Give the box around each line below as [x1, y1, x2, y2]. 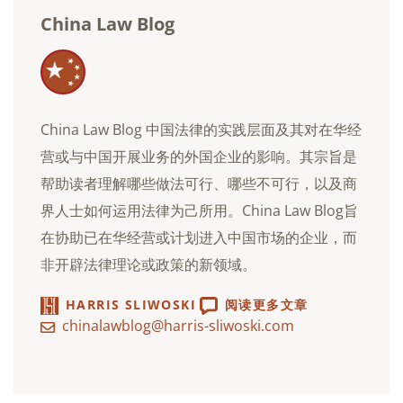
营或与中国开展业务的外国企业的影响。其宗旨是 [40, 146, 357, 166]
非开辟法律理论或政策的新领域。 [40, 254, 256, 274]
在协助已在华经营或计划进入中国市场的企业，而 [40, 227, 357, 247]
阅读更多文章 [225, 296, 309, 314]
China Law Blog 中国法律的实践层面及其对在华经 [40, 119, 362, 139]
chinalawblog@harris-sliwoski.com [62, 315, 294, 336]
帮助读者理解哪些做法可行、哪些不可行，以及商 [40, 173, 357, 193]
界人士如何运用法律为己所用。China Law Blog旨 [40, 200, 358, 220]
